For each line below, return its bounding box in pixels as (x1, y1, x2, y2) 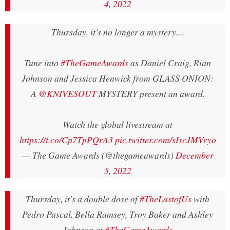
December (175, 149, 214, 162)
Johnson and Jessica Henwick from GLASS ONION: (22, 72, 214, 85)
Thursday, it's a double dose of (26, 193, 140, 205)
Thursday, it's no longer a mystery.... (51, 26, 184, 39)
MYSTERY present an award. (96, 87, 205, 100)
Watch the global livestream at (63, 118, 172, 131)
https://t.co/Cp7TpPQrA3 (19, 133, 113, 146)
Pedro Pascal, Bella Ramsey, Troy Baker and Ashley (22, 208, 213, 221)
